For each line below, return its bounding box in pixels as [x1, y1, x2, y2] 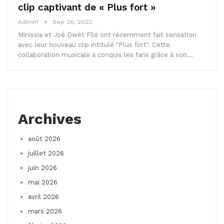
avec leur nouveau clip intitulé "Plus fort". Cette [18, 41, 170, 49]
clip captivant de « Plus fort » [18, 1, 155, 13]
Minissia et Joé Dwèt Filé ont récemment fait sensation [18, 31, 196, 39]
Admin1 [18, 18, 40, 26]
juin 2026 [28, 164, 57, 172]
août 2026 [28, 135, 60, 143]
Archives [18, 110, 81, 128]
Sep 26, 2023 [52, 18, 92, 26]
